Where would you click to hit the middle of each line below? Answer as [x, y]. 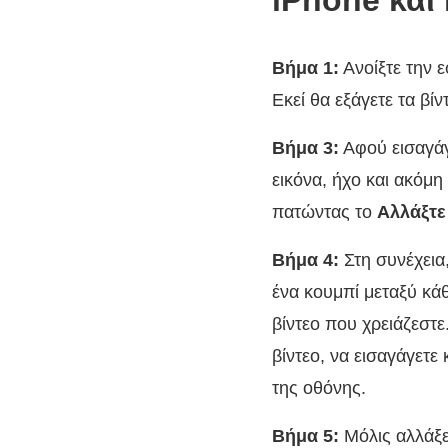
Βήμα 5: [305, 436]
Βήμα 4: [305, 260]
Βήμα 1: [305, 68]
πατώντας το [324, 212]
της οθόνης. [319, 388]
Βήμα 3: [305, 148]
